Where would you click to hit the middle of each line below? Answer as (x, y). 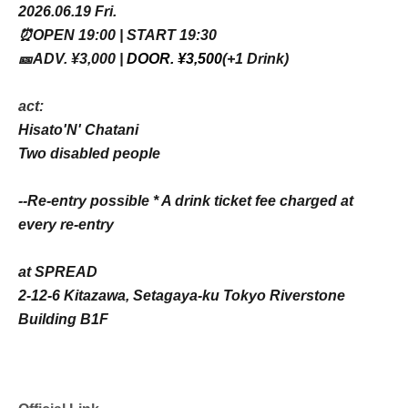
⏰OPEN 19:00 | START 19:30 (117, 35)
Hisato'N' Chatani (78, 130)
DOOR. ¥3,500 (174, 59)
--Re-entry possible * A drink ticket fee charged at (186, 201)
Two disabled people (89, 153)
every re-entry (66, 224)
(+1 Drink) (255, 59)
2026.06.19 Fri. (67, 11)
